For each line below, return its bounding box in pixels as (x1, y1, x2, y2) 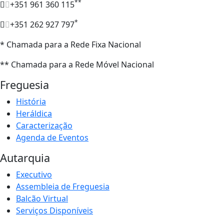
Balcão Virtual (16, 193, 68, 204)
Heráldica (16, 108, 52, 119)
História (16, 96, 46, 107)
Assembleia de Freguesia (16, 181, 109, 192)
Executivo (16, 169, 52, 180)
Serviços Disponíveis (16, 205, 93, 216)
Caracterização (16, 120, 72, 131)
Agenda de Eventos (16, 132, 88, 143)
